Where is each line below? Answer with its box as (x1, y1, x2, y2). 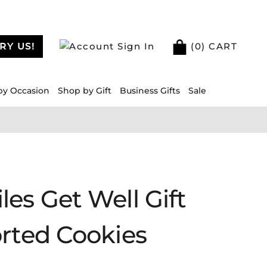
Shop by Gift (58, 85, 111, 96)
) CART (201, 40, 237, 52)
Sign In (114, 40, 155, 52)
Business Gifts (120, 85, 180, 96)
